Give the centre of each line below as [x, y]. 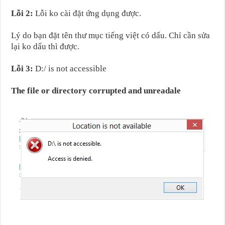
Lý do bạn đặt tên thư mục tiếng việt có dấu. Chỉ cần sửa [111, 35]
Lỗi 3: [22, 68]
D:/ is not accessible [70, 68]
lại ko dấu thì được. [45, 46]
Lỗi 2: [22, 13]
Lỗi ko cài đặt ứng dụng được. [87, 13]
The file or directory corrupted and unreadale [96, 90]
